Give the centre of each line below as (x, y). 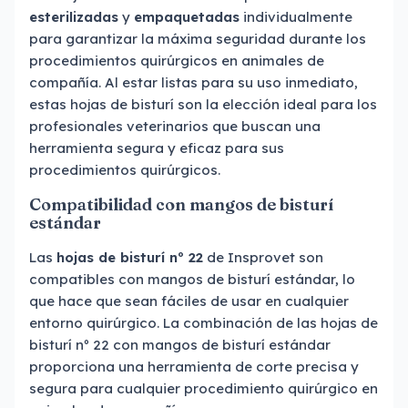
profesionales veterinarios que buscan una (175, 126)
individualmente (296, 17)
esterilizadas (74, 17)
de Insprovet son (263, 257)
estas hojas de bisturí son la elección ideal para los (203, 104)
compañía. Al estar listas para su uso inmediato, (194, 82)
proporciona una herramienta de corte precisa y (194, 367)
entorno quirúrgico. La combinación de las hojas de (204, 323)
